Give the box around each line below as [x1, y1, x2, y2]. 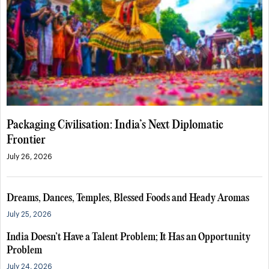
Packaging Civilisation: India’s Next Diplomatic [7, 119, 223, 131]
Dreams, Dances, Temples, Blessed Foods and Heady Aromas [7, 193, 249, 204]
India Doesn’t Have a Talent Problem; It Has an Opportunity [7, 232, 250, 243]
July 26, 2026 [7, 153, 52, 161]
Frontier [7, 134, 46, 147]
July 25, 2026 [7, 211, 52, 219]
